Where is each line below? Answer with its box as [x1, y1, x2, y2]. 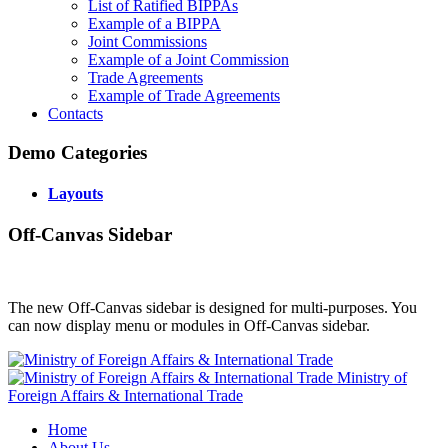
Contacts [48, 105, 103, 123]
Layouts [48, 185, 103, 203]
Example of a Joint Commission [88, 51, 289, 69]
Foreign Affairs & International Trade [8, 387, 243, 405]
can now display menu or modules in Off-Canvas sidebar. [8, 317, 370, 335]
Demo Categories [8, 141, 147, 163]
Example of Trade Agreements [88, 87, 280, 105]
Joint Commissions [88, 33, 207, 51]
